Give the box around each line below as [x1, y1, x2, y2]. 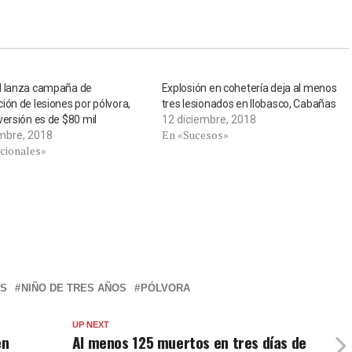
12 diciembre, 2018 [161, 112, 256, 126]
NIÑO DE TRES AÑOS [21, 281, 126, 294]
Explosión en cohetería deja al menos [161, 81, 337, 94]
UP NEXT [71, 319, 109, 329]
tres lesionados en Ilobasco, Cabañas [161, 97, 339, 110]
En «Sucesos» [161, 126, 229, 142]
